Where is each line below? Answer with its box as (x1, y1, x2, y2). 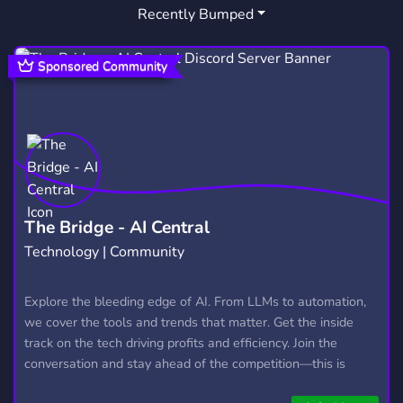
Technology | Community (24, 241, 184, 262)
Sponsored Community (38, 57, 168, 75)
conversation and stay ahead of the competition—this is (24, 354, 345, 372)
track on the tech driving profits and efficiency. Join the (24, 333, 337, 352)
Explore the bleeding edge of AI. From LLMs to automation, (24, 291, 366, 310)
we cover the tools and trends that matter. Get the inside (24, 312, 354, 331)
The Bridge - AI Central (24, 215, 210, 239)
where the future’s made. (24, 374, 170, 393)
